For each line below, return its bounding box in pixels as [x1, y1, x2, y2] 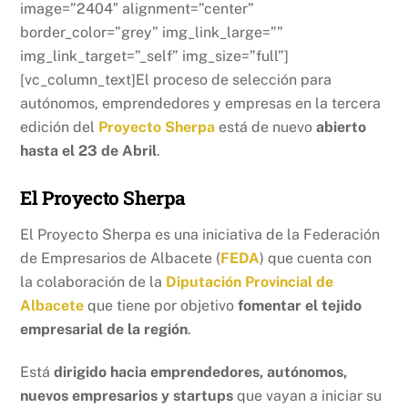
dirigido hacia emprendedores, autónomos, [54, 362, 348, 381]
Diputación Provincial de [166, 273, 334, 291]
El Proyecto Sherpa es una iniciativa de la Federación [20, 226, 381, 244]
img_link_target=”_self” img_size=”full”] [20, 46, 290, 65]
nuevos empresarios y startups [20, 386, 234, 404]
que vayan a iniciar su [233, 386, 382, 404]
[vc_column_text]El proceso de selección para [20, 70, 332, 88]
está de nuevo [219, 117, 317, 136]
